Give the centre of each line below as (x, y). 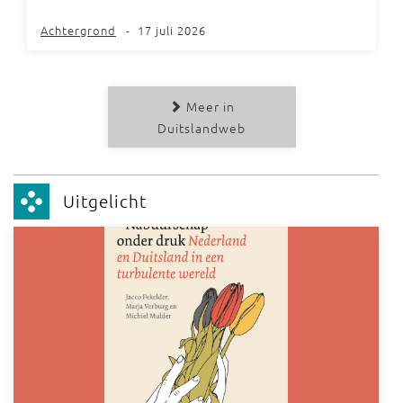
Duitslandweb (201, 127)
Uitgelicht (105, 200)
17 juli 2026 (172, 30)
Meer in (208, 106)
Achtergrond (78, 30)
